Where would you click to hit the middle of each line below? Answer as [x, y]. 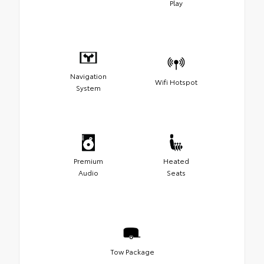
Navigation [88, 76]
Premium [88, 161]
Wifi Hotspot [176, 82]
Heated [176, 161]
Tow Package [132, 252]
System [88, 88]
